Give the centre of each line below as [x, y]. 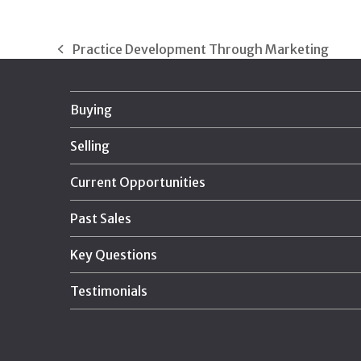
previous [84, 58]
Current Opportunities [138, 183]
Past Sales [101, 219]
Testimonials [109, 291]
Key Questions [114, 255]
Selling [90, 146]
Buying [91, 110]
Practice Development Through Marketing [200, 50]
